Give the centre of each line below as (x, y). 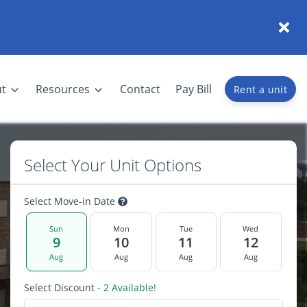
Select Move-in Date (71, 201)
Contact (140, 89)
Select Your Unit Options (113, 165)
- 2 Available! (125, 287)
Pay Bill (193, 89)
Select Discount (59, 287)
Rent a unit (260, 89)
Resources (63, 89)
